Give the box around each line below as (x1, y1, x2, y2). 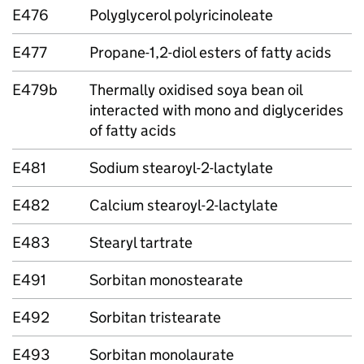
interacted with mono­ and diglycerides (89, 101, 344, 119)
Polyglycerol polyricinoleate (89, 6, 273, 24)
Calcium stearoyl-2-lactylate (89, 196, 278, 214)
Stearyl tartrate (89, 233, 193, 252)
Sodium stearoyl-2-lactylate (89, 158, 273, 177)
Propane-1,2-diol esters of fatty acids (89, 43, 331, 62)
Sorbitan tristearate (89, 308, 221, 327)
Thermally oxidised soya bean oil (89, 80, 303, 99)
